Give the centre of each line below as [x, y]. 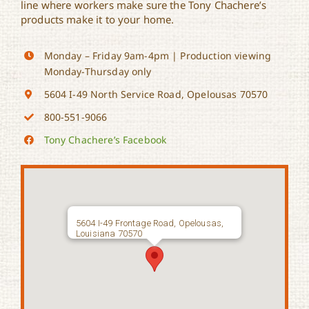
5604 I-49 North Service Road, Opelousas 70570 [156, 94]
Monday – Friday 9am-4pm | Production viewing [158, 56]
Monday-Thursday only [98, 72]
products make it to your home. [97, 20]
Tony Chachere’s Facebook [105, 139]
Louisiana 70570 [109, 233]
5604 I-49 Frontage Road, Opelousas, [150, 223]
